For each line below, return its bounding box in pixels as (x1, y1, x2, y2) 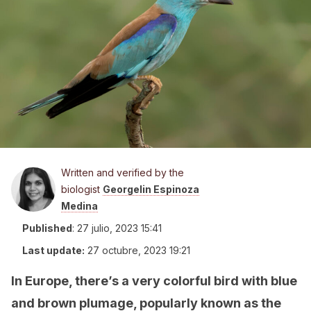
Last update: (22, 244, 85, 256)
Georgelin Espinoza (103, 183, 199, 195)
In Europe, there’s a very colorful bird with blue (11, 274, 297, 288)
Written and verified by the (61, 167, 184, 178)
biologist (61, 183, 103, 195)
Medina (61, 200, 98, 212)
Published (22, 222, 72, 234)
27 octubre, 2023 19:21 (87, 244, 190, 256)
